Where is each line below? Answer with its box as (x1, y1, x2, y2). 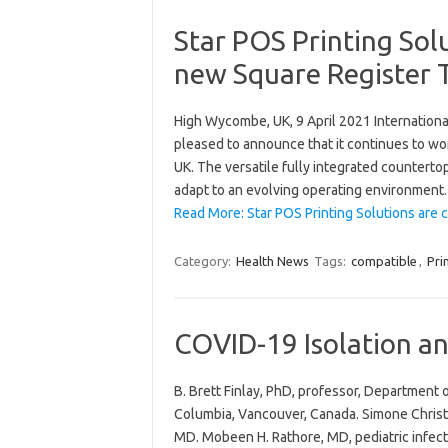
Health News (235, 253, 309, 268)
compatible (350, 253, 417, 268)
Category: (173, 253, 234, 268)
